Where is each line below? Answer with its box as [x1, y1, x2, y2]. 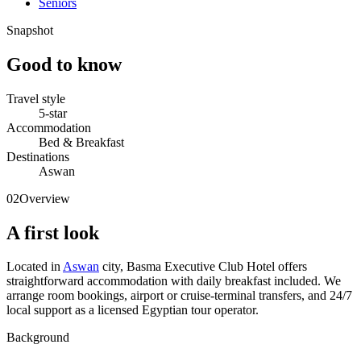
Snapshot [6, 23, 53, 37]
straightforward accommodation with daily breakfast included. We [6, 274, 341, 288]
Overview [19, 191, 70, 205]
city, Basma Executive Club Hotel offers [99, 259, 307, 274]
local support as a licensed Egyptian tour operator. [6, 303, 259, 317]
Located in [6, 259, 63, 274]
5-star [39, 106, 67, 120]
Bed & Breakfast [39, 135, 124, 149]
